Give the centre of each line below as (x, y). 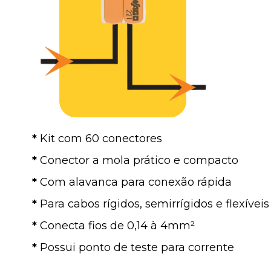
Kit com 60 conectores (100, 138)
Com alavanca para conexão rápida (136, 182)
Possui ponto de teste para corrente (137, 247)
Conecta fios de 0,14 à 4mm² (117, 225)
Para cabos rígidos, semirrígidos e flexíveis (155, 204)
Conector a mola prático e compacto (139, 160)
